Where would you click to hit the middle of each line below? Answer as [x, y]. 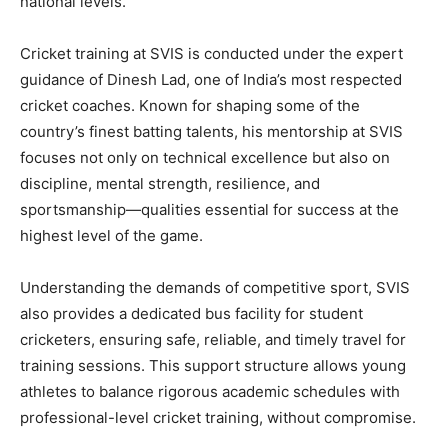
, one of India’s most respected [294, 79]
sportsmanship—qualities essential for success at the [209, 209]
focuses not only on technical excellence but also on [205, 157]
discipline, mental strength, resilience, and [170, 183]
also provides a [75, 313]
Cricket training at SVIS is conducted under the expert [211, 53]
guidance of [63, 79]
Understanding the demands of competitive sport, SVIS [215, 287]
